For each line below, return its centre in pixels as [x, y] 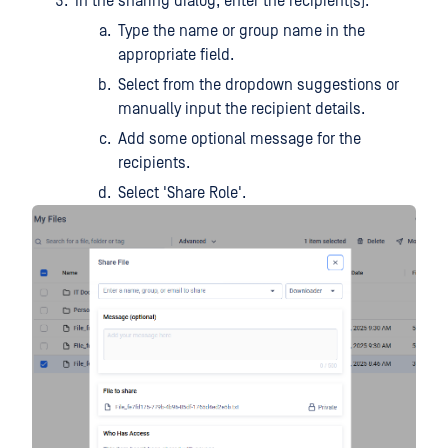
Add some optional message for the [239, 139]
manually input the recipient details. [241, 109]
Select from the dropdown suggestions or [258, 85]
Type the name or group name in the [241, 31]
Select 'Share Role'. [182, 193]
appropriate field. [176, 55]
